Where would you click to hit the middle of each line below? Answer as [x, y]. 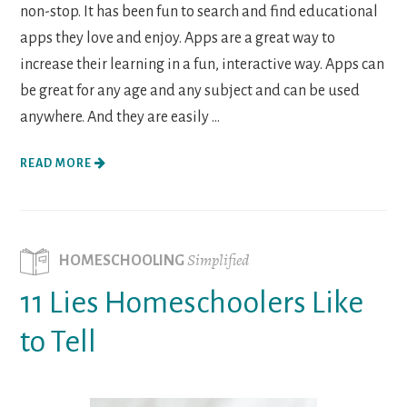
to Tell [59, 341]
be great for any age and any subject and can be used [190, 90]
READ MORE [58, 163]
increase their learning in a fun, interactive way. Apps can [203, 64]
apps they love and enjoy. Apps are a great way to [178, 38]
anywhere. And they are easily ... [120, 117]
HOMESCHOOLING [123, 260]
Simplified [218, 259]
